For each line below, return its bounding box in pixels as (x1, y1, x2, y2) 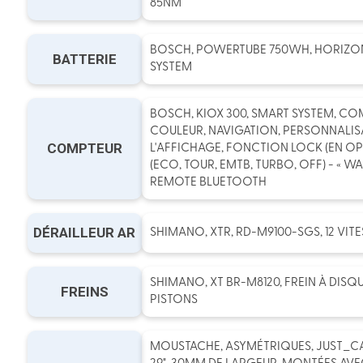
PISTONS (149, 294, 198, 306)
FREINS (60, 283, 109, 300)
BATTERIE (52, 50, 117, 67)
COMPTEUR (46, 140, 122, 156)
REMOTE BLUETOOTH (149, 177, 267, 189)
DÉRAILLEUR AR (33, 224, 136, 241)
